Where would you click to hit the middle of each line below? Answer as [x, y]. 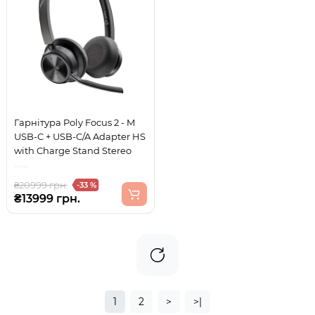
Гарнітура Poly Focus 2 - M [75, 122]
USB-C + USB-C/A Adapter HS [80, 136]
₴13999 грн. [47, 199]
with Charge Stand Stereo [73, 150]
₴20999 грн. [41, 185]
